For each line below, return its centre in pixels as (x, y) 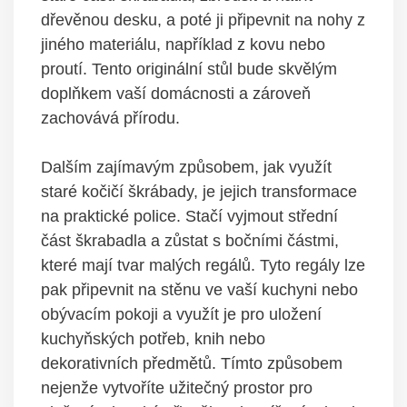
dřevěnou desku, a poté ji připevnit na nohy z (203, 20)
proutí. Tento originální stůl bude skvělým (189, 69)
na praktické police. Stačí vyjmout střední (189, 217)
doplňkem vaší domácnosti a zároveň (176, 94)
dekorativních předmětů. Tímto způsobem (192, 364)
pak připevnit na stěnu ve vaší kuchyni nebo (199, 290)
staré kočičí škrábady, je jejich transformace (199, 192)
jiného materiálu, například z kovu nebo (183, 45)
